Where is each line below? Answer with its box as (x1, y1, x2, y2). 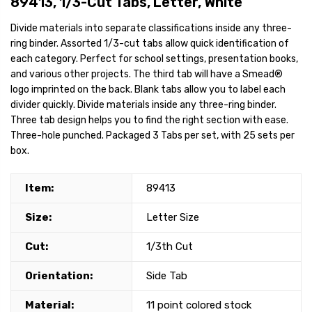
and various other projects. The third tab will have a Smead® (10, 68, 283, 81)
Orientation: (25, 270, 93, 283)
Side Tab (146, 270, 187, 283)
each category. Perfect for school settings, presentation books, (10, 53, 298, 65)
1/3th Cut (146, 240, 193, 253)
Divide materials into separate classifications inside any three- (10, 22, 292, 35)
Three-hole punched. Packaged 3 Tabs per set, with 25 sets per (10, 130, 295, 142)
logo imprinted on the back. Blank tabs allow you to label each (10, 84, 286, 96)
